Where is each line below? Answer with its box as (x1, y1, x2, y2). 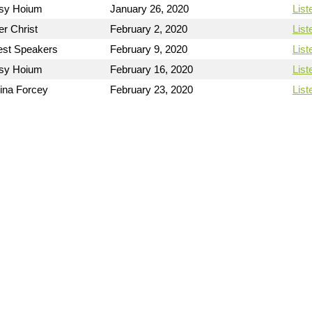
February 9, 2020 (110, 43, 188, 55)
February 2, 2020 (110, 23, 188, 35)
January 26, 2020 (110, 3, 189, 15)
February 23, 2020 (110, 84, 194, 95)
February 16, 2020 (110, 63, 194, 75)
